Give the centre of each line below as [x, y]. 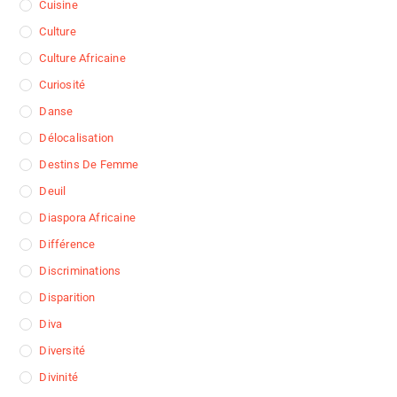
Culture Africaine [82, 58]
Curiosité [62, 85]
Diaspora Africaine [88, 218]
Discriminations [80, 271]
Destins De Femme [89, 165]
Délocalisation [77, 138]
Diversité [62, 351]
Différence [67, 245]
